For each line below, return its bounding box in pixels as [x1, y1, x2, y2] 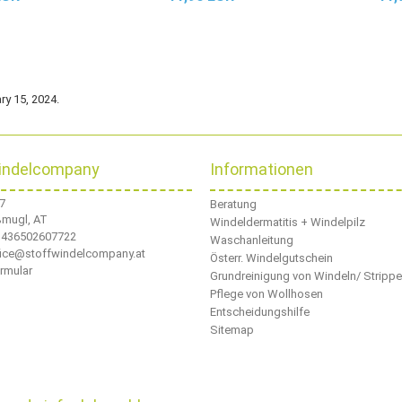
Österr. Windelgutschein [210, 251, 333, 265]
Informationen [210, 160, 313, 179]
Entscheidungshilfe [210, 305, 310, 319]
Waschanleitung [210, 233, 293, 247]
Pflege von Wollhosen [210, 287, 323, 301]
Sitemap [210, 323, 254, 336]
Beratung [210, 197, 257, 211]
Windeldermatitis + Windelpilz [210, 215, 365, 229]
